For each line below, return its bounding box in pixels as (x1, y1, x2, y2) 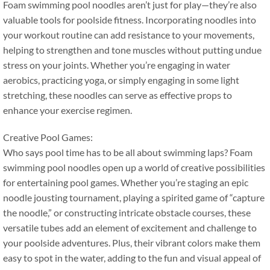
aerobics (3, 74, 38, 86)
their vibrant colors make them (134, 237, 260, 248)
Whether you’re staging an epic (121, 177, 248, 188)
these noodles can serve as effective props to (49, 89, 232, 101)
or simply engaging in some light (108, 74, 239, 86)
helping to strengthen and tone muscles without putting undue (3, 44, 262, 55)
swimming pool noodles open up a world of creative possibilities (3, 162, 265, 173)
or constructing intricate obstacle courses (54, 207, 224, 218)
